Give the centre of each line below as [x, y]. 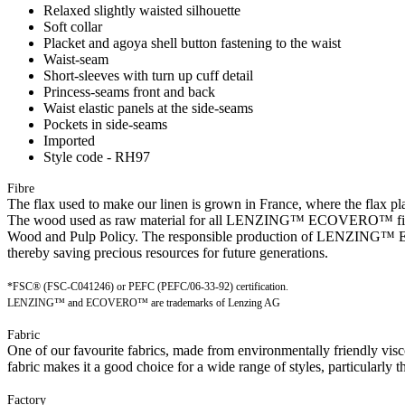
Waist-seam [76, 59]
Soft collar [73, 26]
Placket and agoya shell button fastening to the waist [192, 42]
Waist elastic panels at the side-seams [148, 108]
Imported [69, 140]
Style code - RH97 [97, 156]
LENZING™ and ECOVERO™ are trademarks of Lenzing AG [144, 302]
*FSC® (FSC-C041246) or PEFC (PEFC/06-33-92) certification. [148, 286]
